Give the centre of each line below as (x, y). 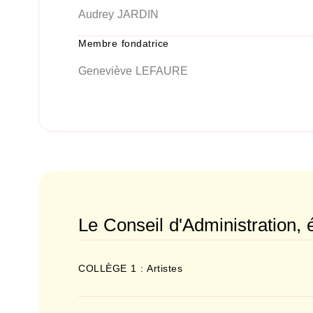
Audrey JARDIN (118, 14)
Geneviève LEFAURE (133, 71)
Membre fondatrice (124, 43)
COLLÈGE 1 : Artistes (130, 268)
